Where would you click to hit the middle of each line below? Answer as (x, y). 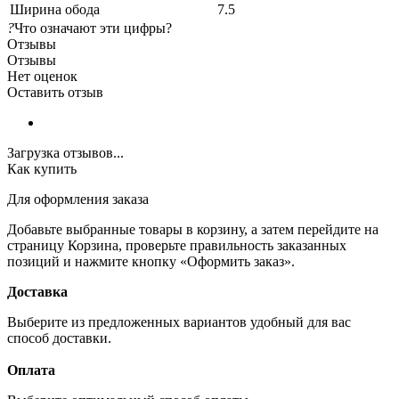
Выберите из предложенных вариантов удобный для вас (179, 322)
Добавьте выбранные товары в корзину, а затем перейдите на (193, 229)
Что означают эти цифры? (93, 28)
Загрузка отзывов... (65, 152)
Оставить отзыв (55, 92)
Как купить (42, 168)
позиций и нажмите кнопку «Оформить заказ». (151, 261)
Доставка (37, 291)
